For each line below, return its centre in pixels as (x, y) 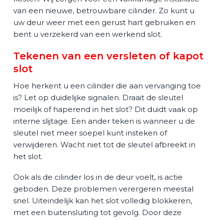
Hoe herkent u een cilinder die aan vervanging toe (107, 85)
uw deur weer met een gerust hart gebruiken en (104, 22)
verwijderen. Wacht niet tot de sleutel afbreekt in (104, 144)
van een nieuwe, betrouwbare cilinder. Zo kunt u (104, 10)
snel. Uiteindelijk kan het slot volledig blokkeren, (102, 201)
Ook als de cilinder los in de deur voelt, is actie (98, 177)
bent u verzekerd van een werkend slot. (87, 34)
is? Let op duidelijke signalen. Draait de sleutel (98, 97)
